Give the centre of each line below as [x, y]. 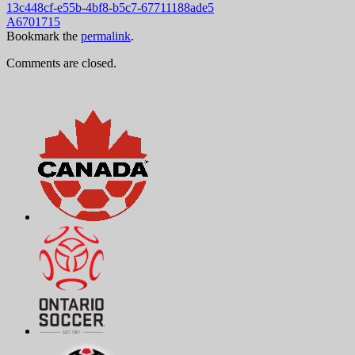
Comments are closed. [61, 63]
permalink [106, 36]
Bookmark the [44, 36]
